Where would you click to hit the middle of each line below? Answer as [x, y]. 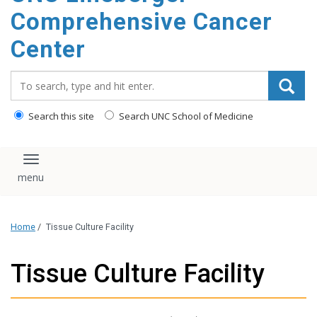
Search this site [60, 116]
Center [48, 49]
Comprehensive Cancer [142, 22]
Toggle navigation [83, 166]
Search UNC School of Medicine [185, 116]
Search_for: [42, 78]
